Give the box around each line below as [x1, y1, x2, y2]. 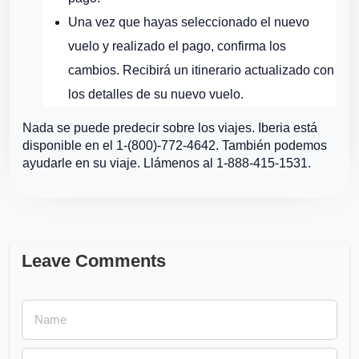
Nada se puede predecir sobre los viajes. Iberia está [22, 121, 317, 135]
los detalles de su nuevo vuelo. [68, 87, 244, 101]
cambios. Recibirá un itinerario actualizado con [68, 63, 334, 77]
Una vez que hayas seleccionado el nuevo [68, 15, 309, 29]
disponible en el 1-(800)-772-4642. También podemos [22, 139, 327, 152]
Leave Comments [22, 251, 166, 271]
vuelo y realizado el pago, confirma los [68, 39, 286, 53]
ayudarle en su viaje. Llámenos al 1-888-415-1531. [22, 156, 311, 170]
